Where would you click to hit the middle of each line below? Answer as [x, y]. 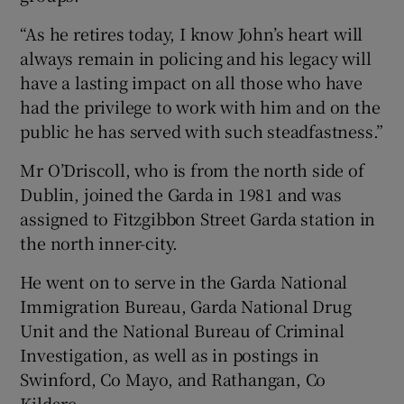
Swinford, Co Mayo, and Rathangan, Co [173, 379]
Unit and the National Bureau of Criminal [182, 331]
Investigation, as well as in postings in [170, 355]
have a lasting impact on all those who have [191, 83]
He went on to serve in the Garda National [184, 282]
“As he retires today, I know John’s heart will [192, 34]
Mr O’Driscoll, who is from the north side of [192, 170]
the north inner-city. [99, 243]
